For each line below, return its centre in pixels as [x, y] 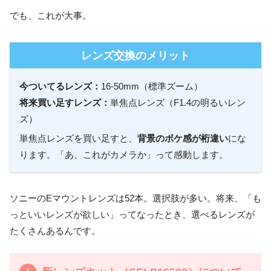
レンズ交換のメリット [135, 55]
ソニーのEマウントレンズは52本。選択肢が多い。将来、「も [135, 198]
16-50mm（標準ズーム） [152, 86]
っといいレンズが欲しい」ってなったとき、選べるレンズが [132, 215]
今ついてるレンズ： [60, 86]
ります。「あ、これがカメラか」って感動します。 [124, 154]
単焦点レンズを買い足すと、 [78, 138]
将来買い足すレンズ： [65, 102]
